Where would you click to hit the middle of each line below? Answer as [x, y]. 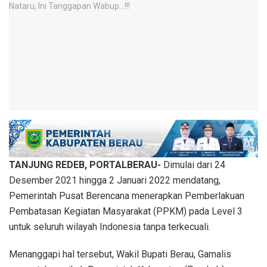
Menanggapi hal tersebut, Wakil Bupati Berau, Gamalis [120, 254]
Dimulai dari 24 [194, 164]
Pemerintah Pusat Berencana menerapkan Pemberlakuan [127, 195]
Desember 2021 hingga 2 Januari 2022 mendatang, [115, 180]
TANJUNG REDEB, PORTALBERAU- [86, 164]
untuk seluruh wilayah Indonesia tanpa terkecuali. [110, 226]
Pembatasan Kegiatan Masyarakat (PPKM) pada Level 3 [126, 211]
